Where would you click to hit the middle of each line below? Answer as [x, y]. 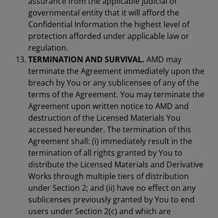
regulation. [48, 48]
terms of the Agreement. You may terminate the [116, 94]
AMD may [163, 59]
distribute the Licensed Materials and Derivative [116, 164]
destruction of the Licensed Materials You [104, 118]
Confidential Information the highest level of [109, 24]
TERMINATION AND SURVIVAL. [86, 59]
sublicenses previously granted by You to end [111, 200]
